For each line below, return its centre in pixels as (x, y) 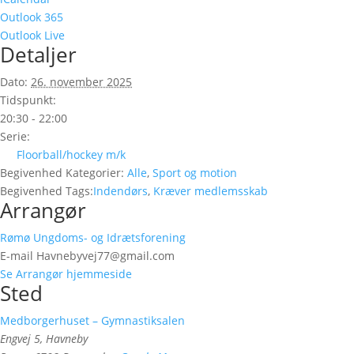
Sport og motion (195, 172)
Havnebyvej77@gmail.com (105, 255)
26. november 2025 (81, 81)
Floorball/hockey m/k (71, 154)
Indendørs (121, 190)
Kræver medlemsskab (211, 190)
